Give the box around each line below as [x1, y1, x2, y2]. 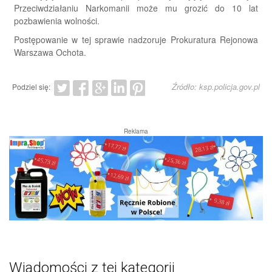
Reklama [124, 126, 148, 135]
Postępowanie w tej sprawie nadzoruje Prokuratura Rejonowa [14, 33, 258, 46]
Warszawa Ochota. [14, 46, 86, 58]
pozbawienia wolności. [14, 14, 100, 27]
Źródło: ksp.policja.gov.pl [172, 80, 260, 92]
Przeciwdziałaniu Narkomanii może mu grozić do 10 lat [14, 1, 258, 14]
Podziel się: [12, 81, 50, 92]
